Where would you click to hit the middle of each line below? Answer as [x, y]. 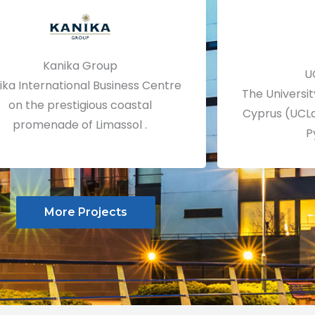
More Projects [86, 212]
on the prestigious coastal [80, 105]
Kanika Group [80, 65]
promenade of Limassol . [80, 124]
